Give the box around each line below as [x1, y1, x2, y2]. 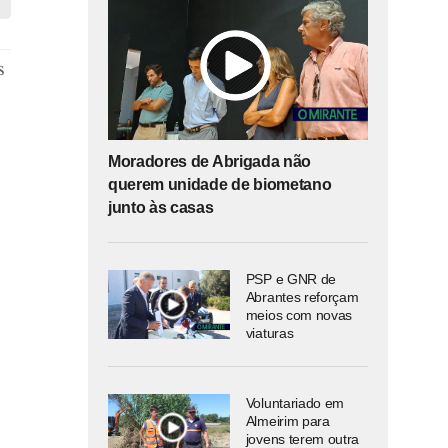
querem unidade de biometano [108, 176, 332, 194]
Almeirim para [245, 412, 330, 429]
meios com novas [245, 307, 352, 324]
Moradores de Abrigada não [108, 153, 311, 171]
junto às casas [108, 199, 214, 217]
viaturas [245, 325, 294, 342]
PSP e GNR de [245, 271, 336, 288]
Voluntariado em [245, 394, 344, 411]
